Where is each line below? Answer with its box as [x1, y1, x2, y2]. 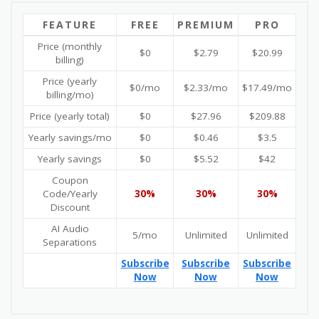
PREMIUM [177, 17, 234, 31]
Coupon [51, 173, 88, 187]
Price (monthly [38, 39, 102, 53]
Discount [50, 200, 90, 214]
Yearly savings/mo [28, 130, 112, 144]
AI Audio [51, 221, 89, 235]
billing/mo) [46, 88, 94, 101]
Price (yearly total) [30, 109, 110, 122]
